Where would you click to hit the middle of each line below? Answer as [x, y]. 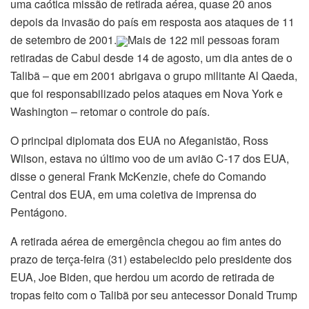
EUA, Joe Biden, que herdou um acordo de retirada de [142, 277]
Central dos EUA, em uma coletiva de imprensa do [133, 195]
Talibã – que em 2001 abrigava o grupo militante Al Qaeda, [154, 76]
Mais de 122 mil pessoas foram [203, 40]
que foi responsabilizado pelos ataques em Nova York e [147, 94]
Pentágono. [39, 212]
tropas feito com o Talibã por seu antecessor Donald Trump [154, 295]
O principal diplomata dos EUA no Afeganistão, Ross [139, 141]
